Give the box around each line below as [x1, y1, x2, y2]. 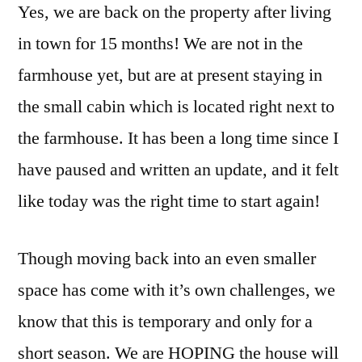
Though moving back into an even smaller [18, 246, 316, 270]
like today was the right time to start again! [18, 189, 320, 213]
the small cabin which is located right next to [18, 95, 335, 118]
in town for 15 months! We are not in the [18, 32, 303, 55]
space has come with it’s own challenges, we [18, 278, 335, 301]
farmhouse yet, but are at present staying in [18, 63, 322, 86]
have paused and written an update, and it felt [18, 158, 339, 181]
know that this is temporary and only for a [18, 309, 313, 333]
